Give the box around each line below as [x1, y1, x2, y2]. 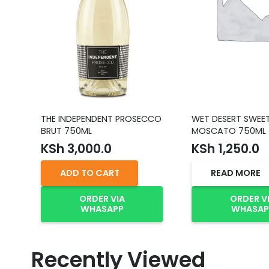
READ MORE [210, 166, 261, 179]
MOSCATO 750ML [192, 125, 267, 138]
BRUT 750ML [41, 125, 92, 138]
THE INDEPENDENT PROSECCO [41, 113, 162, 125]
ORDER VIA [79, 192, 125, 205]
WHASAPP [80, 202, 124, 215]
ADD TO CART [59, 166, 119, 179]
